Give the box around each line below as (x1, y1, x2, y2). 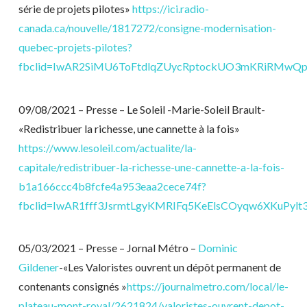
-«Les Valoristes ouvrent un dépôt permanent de (58, 260, 281, 274)
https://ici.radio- (132, 2, 209, 16)
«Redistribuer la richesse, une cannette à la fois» (18, 121, 240, 135)
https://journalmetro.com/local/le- (126, 280, 288, 293)
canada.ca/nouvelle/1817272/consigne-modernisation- (18, 21, 276, 35)
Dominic (197, 241, 238, 255)
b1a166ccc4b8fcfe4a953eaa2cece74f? (18, 179, 206, 193)
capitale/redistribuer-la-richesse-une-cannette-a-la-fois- (18, 160, 284, 173)
